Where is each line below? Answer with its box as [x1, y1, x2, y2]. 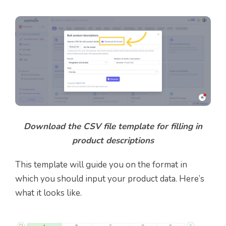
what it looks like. [15, 187, 82, 199]
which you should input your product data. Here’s [15, 173, 204, 185]
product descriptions [72, 135, 154, 147]
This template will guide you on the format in [15, 159, 187, 171]
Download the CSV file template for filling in [24, 121, 202, 133]
